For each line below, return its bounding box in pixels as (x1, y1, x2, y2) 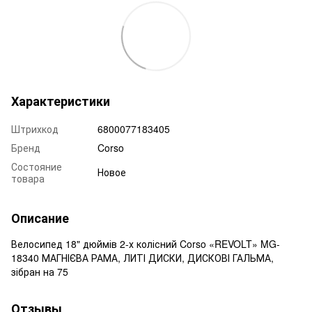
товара (11, 171, 45, 185)
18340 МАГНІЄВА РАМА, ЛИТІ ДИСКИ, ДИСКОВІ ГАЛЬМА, (11, 250, 274, 265)
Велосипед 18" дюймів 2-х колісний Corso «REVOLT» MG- (11, 236, 280, 251)
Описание (11, 208, 69, 227)
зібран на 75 (11, 264, 68, 279)
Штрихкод (11, 121, 58, 136)
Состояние (11, 159, 62, 173)
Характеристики (11, 91, 110, 110)
